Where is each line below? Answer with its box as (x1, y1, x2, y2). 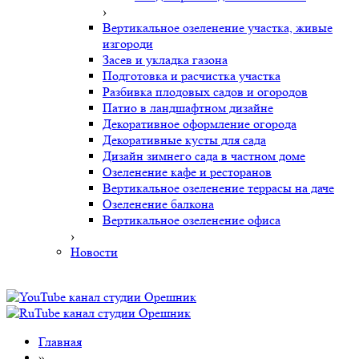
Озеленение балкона (103, 196, 214, 212)
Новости (71, 244, 118, 260)
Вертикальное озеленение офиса (103, 212, 280, 228)
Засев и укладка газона (103, 51, 228, 67)
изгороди (103, 35, 153, 51)
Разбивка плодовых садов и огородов (103, 83, 308, 99)
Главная (38, 333, 82, 349)
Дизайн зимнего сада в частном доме (103, 147, 305, 163)
